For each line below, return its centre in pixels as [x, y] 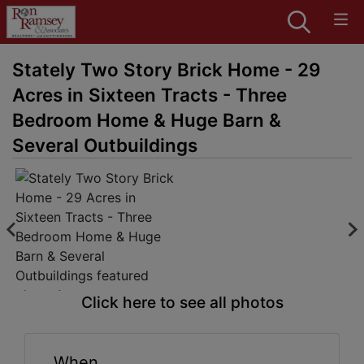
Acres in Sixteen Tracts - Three [149, 95]
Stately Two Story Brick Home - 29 [167, 69]
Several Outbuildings [105, 145]
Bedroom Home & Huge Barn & [147, 120]
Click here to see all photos [182, 302]
